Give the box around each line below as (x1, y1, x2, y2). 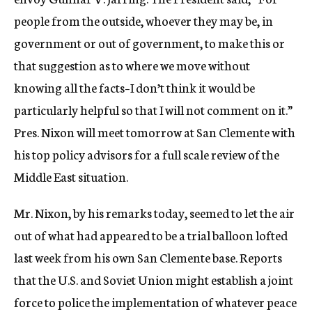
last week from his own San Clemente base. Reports (14, 248, 282, 266)
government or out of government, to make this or (14, 33, 285, 52)
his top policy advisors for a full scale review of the (14, 145, 279, 163)
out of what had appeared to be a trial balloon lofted (14, 226, 288, 244)
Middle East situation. (14, 167, 128, 185)
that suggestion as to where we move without (14, 56, 250, 74)
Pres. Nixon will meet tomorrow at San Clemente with (14, 123, 295, 141)
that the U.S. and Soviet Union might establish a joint (14, 270, 293, 288)
